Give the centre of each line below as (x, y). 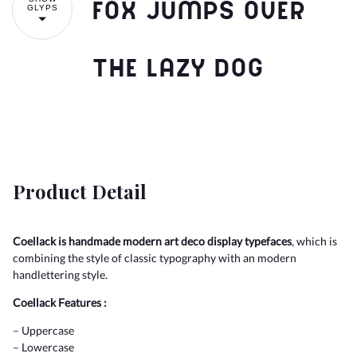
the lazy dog (178, 67)
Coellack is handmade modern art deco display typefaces (152, 241)
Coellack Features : (60, 302)
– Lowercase (43, 347)
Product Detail (80, 191)
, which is (314, 241)
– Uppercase (43, 330)
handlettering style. (60, 274)
